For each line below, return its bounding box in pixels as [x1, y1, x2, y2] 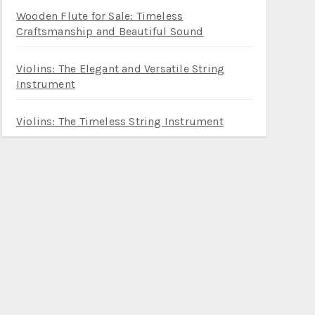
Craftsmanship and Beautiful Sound [16, 25, 204, 38]
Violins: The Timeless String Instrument [16, 115, 224, 128]
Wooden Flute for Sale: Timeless [16, 9, 184, 22]
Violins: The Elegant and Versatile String [16, 62, 225, 75]
